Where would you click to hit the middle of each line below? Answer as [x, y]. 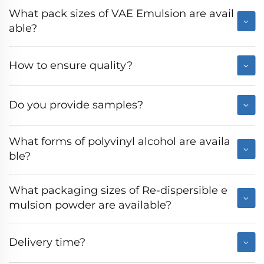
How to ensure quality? [71, 65]
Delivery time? [47, 242]
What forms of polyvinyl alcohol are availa [120, 142]
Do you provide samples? [76, 105]
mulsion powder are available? [90, 205]
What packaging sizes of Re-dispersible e [118, 191]
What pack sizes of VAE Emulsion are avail [121, 14]
